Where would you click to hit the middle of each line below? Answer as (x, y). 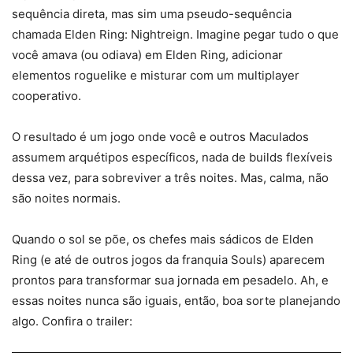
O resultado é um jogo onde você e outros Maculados (160, 137)
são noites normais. (68, 199)
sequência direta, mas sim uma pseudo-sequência (152, 14)
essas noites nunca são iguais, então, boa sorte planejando (176, 301)
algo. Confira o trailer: (72, 321)
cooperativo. (48, 96)
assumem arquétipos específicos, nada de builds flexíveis (172, 158)
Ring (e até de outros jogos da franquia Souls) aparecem (168, 260)
